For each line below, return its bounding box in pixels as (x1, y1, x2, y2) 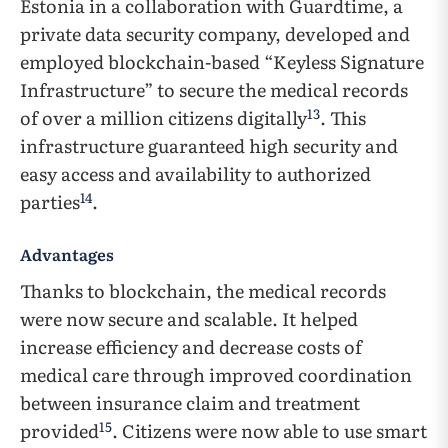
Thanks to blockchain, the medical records (20, 277, 386, 305)
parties (20, 188, 80, 216)
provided (20, 417, 99, 445)
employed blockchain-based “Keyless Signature (20, 48, 424, 76)
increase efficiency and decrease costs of (20, 333, 362, 361)
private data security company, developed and (20, 20, 410, 48)
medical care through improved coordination (20, 361, 412, 389)
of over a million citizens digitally (20, 104, 307, 132)
